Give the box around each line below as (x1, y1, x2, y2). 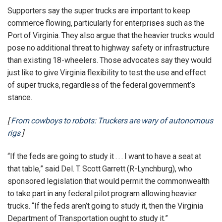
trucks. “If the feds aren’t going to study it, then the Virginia (7, 201, 203, 211)
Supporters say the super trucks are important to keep (7, 5, 190, 15)
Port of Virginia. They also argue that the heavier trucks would (7, 30, 214, 40)
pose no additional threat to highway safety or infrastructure (7, 43, 210, 53)
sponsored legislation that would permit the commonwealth (7, 176, 210, 186)
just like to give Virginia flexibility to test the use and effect (7, 67, 206, 77)
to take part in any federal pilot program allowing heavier (7, 189, 197, 199)
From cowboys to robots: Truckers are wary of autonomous (9, 115, 213, 125)
